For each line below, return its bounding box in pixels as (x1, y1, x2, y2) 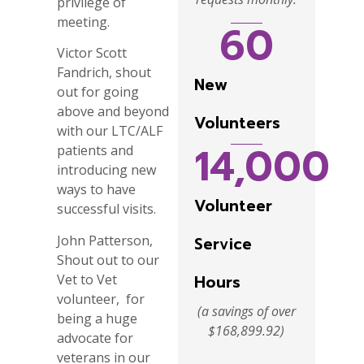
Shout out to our (57, 250, 159, 269)
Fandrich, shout (57, 63, 151, 82)
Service (193, 232, 252, 256)
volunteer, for (57, 289, 145, 308)
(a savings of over (197, 301, 296, 320)
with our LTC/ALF (57, 122, 162, 141)
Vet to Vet (57, 270, 117, 288)
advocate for (57, 328, 133, 347)
